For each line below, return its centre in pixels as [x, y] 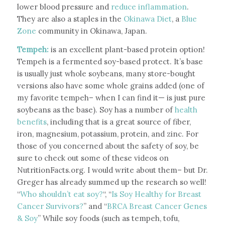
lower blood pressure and [64, 7]
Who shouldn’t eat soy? [61, 194]
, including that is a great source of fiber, [119, 122]
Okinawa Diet [146, 19]
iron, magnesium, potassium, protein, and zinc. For [107, 134]
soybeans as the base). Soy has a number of [96, 109]
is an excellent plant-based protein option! [128, 49]
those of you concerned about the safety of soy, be [108, 146]
